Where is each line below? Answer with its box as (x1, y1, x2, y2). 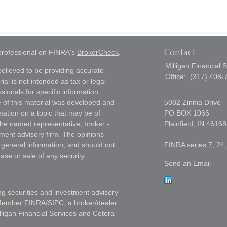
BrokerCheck (77, 48, 119, 56)
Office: (165, 72, 188, 81)
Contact (164, 48, 196, 58)
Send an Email (164, 159, 211, 167)
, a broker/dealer (64, 199, 117, 207)
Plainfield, (164, 120, 195, 128)
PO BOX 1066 (164, 109, 209, 117)
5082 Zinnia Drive (164, 98, 221, 106)
